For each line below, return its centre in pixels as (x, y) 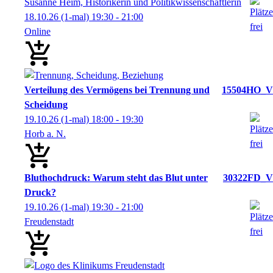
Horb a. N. (45, 133)
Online (37, 31)
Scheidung (46, 104)
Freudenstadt (49, 221)
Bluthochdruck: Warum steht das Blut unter (116, 177)
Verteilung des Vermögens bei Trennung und (117, 90)
